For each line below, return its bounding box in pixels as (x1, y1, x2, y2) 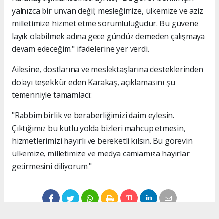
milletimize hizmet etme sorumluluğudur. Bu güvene (12, 18, 198, 29)
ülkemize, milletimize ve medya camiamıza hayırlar (12, 148, 190, 159)
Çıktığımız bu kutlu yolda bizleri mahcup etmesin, (12, 122, 186, 133)
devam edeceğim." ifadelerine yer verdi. (12, 43, 149, 54)
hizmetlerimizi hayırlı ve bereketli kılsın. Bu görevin (12, 135, 193, 146)
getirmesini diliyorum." (12, 160, 92, 172)
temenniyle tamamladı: (12, 89, 92, 100)
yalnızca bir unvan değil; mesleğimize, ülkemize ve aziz (12, 5, 203, 16)
